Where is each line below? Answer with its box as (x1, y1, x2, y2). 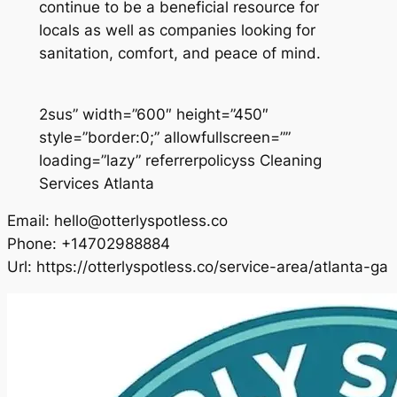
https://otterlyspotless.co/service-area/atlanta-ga (36, 258, 388, 276)
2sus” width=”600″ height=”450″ (38, 105, 269, 123)
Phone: (7, 235, 61, 253)
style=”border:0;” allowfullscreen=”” (38, 128, 291, 146)
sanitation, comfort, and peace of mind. (38, 43, 321, 62)
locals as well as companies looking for (38, 20, 315, 39)
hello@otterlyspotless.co (54, 212, 228, 230)
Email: (7, 212, 54, 230)
